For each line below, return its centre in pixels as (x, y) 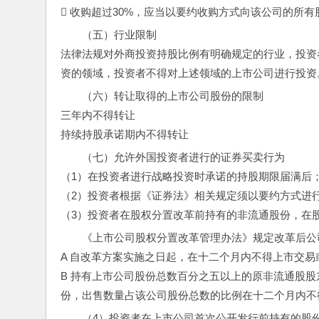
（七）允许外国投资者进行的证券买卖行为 (183, 157)
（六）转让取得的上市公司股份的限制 (173, 95)
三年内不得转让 (98, 115)
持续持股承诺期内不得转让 (125, 134)
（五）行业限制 (119, 34)
